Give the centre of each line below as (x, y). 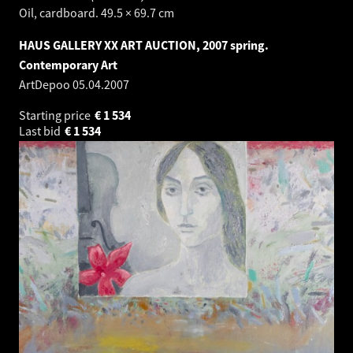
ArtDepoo (46, 85)
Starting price (56, 115)
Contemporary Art (68, 65)
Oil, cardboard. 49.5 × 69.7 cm (97, 13)
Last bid (41, 131)
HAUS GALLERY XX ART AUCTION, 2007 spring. (144, 45)
